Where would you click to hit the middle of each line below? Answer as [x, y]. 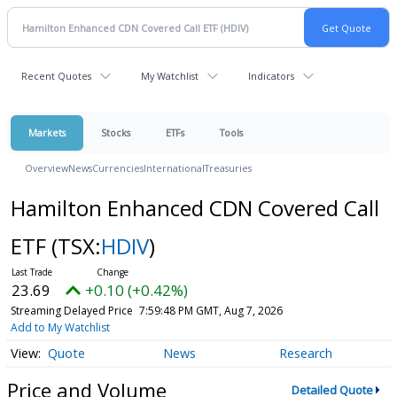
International [174, 168]
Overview [47, 168]
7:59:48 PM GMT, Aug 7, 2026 [210, 311]
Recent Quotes [56, 76]
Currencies [118, 168]
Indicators [271, 76]
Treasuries [228, 168]
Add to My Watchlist [60, 327]
